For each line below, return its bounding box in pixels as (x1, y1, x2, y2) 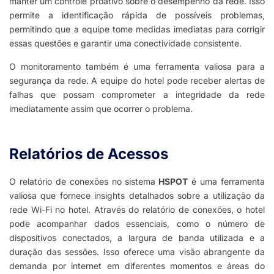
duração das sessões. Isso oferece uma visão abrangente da (9, 246, 265, 257)
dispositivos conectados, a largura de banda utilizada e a (9, 232, 265, 243)
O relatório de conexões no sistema (9, 176, 156, 187)
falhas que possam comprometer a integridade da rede (9, 89, 265, 100)
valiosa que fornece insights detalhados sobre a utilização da (9, 190, 265, 201)
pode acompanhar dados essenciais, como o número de (9, 218, 265, 229)
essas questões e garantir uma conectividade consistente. (9, 38, 242, 49)
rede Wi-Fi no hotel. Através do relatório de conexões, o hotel (9, 204, 265, 215)
